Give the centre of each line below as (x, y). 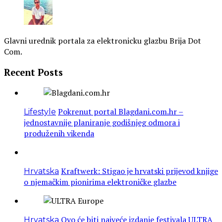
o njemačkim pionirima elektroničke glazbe (100, 182)
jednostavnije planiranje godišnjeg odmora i (102, 123)
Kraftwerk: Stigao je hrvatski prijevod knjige (139, 171)
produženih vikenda (59, 134)
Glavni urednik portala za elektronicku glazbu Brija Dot (103, 41)
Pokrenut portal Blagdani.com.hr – (121, 112)
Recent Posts (33, 72)
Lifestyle (40, 112)
